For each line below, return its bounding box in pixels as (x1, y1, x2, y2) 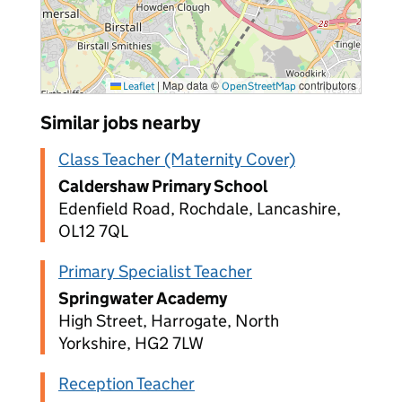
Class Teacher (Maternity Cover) (58, 149, 295, 170)
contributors (296, 77, 356, 92)
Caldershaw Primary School (58, 176, 268, 197)
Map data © (160, 77, 222, 92)
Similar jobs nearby (40, 111, 200, 135)
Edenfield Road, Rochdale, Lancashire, (58, 198, 341, 219)
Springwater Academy (58, 288, 227, 309)
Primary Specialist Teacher (58, 261, 252, 282)
